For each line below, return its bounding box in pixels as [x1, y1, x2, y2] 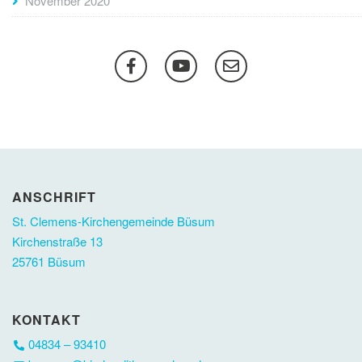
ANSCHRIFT [12, 187, 96, 207]
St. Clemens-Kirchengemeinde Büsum [12, 213, 215, 230]
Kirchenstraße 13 [12, 233, 103, 250]
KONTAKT [12, 310, 81, 330]
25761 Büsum [12, 253, 86, 271]
